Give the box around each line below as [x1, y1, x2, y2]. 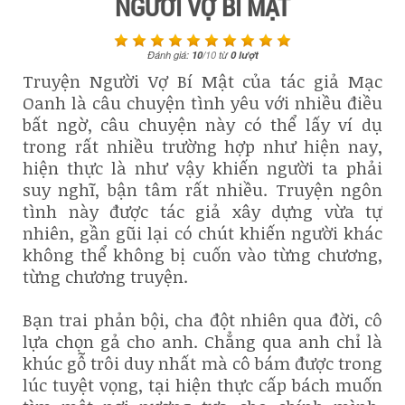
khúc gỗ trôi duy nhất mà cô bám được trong [23, 352, 382, 376]
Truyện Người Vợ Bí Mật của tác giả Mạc [23, 70, 382, 94]
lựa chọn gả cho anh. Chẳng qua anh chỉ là [23, 330, 382, 354]
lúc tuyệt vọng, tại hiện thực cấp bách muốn [23, 373, 382, 398]
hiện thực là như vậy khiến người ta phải [23, 156, 382, 181]
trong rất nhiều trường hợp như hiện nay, [23, 135, 382, 159]
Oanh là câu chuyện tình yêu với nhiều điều [23, 91, 382, 116]
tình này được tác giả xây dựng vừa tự [23, 200, 382, 224]
